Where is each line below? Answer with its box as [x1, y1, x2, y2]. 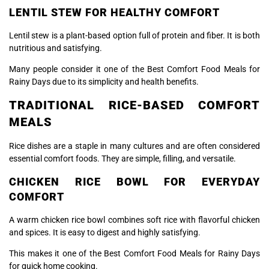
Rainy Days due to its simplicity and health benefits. [9, 76, 199, 86]
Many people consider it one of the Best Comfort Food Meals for [9, 64, 260, 74]
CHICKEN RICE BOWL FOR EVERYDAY [9, 175, 260, 188]
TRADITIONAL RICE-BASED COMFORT [9, 98, 260, 113]
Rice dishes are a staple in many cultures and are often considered [9, 141, 260, 151]
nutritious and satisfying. [9, 43, 102, 53]
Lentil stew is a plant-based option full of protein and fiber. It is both [9, 30, 260, 40]
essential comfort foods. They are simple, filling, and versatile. [9, 154, 236, 164]
